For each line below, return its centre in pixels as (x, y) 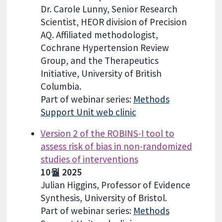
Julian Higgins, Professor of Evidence (115, 185)
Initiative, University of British (101, 73)
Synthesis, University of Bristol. (104, 198)
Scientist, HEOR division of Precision (113, 22)
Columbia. (61, 86)
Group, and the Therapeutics (99, 60)
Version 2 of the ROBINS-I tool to (107, 134)
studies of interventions (89, 159)
